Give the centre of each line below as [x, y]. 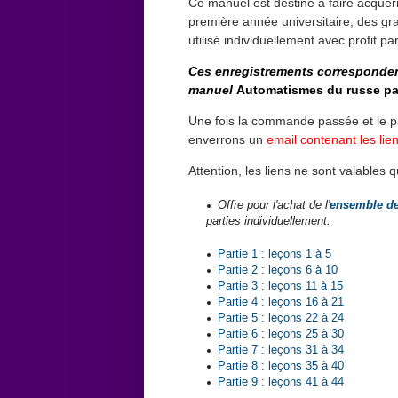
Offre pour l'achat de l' [274, 206]
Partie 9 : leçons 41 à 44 [281, 382]
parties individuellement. [268, 222]
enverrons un [227, 140]
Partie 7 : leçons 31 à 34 [281, 350]
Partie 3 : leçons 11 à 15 [280, 287]
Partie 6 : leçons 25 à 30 [281, 334]
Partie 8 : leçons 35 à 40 [281, 366]
